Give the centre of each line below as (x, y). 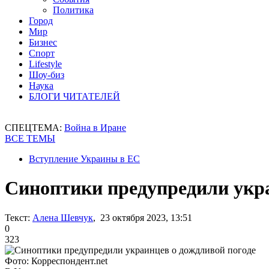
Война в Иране (95, 128)
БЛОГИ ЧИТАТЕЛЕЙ (74, 96)
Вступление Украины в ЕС (84, 159)
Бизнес (43, 42)
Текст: (17, 217)
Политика (73, 10)
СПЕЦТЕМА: (35, 128)
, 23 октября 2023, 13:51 (143, 217)
